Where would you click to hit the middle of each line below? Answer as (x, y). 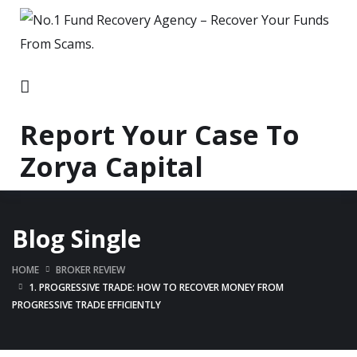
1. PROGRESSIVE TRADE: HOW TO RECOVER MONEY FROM (156, 287)
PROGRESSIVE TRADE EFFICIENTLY (86, 304)
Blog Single (76, 238)
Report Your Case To (160, 135)
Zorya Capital (112, 167)
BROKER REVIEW (90, 269)
